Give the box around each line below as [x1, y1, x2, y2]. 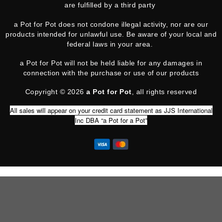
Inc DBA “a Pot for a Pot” [75, 115, 147, 125]
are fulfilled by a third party [64, 1, 158, 9]
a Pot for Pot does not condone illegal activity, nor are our [14, 20, 208, 28]
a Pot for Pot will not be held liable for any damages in [20, 58, 202, 67]
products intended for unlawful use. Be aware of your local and [5, 30, 217, 38]
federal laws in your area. [67, 40, 155, 48]
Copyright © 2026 [25, 87, 87, 96]
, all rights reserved [131, 87, 197, 96]
